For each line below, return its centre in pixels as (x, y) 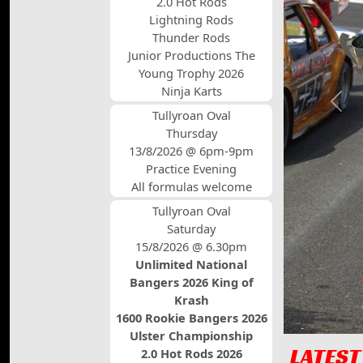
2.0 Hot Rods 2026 (191, 353)
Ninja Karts (191, 91)
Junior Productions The (191, 55)
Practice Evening (191, 169)
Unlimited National (191, 264)
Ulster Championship (191, 335)
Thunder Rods (191, 37)
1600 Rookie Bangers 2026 (191, 318)
